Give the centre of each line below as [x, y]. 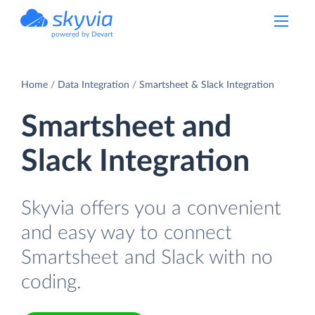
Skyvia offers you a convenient [151, 208]
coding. [51, 282]
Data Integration [94, 85]
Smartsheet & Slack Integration [207, 85]
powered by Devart [82, 34]
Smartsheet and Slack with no [147, 257]
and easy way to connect [127, 233]
